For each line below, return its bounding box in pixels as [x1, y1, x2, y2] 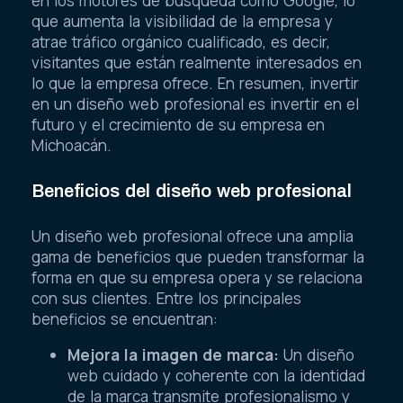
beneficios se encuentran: [31, 308, 218, 329]
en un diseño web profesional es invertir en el [31, 94, 359, 115]
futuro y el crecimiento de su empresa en [31, 114, 325, 136]
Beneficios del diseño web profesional [31, 181, 352, 201]
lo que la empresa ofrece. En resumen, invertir [31, 73, 359, 94]
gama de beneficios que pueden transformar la [31, 246, 364, 267]
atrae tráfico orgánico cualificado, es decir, [31, 31, 330, 53]
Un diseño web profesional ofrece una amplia [31, 225, 354, 246]
